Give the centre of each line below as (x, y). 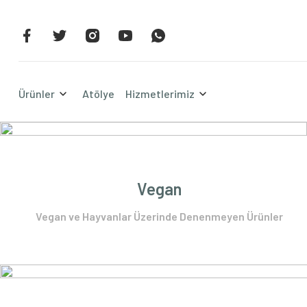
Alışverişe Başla (153, 38)
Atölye (98, 94)
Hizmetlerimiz (160, 94)
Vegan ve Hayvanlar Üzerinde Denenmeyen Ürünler (159, 216)
